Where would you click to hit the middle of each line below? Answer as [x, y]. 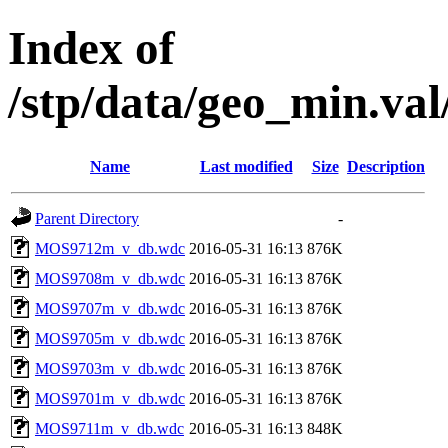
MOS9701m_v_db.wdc [110, 398]
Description [386, 166]
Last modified [246, 166]
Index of [91, 48]
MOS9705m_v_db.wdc [110, 338]
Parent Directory [87, 218]
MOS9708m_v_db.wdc [110, 278]
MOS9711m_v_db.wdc [109, 428]
